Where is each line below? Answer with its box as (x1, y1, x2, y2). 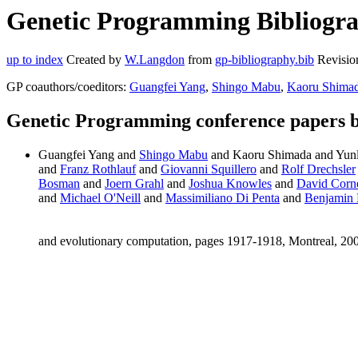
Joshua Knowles (189, 177, 272, 191)
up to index (6, 53, 63, 67)
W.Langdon (125, 53, 185, 67)
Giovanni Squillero (161, 162, 257, 177)
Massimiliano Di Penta (165, 191, 280, 205)
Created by (63, 53, 125, 67)
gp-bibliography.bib (215, 53, 314, 67)
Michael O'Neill (60, 191, 141, 205)
